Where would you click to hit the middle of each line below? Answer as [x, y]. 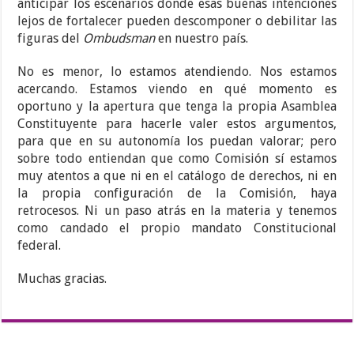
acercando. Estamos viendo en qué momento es [177, 89]
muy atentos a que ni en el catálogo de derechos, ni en [177, 176]
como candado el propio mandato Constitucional [177, 228]
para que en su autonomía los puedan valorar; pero [177, 141]
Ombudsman [121, 39]
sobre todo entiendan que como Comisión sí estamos [177, 159]
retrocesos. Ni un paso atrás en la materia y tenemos [177, 211]
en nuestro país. [203, 39]
